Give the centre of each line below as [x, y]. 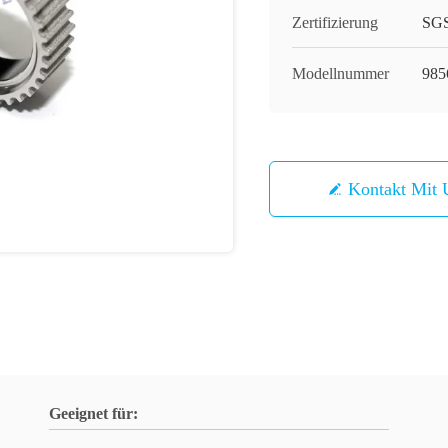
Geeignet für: [93, 413]
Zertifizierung [335, 22]
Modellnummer [340, 73]
